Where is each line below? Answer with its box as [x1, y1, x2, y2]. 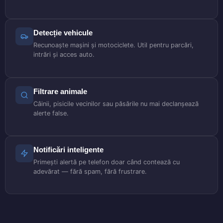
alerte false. [33, 109, 69, 117]
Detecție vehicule [33, 28, 93, 37]
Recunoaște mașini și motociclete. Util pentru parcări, [33, 41, 194, 49]
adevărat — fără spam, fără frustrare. [33, 167, 147, 175]
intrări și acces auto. [33, 51, 95, 59]
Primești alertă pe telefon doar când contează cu [33, 158, 180, 166]
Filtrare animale [33, 87, 87, 96]
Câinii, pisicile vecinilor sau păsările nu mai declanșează [33, 100, 199, 108]
